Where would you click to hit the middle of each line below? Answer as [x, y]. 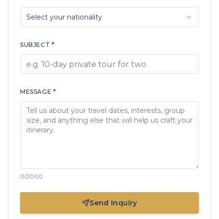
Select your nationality [64, 17]
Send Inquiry [113, 203]
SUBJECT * [37, 45]
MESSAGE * [38, 92]
